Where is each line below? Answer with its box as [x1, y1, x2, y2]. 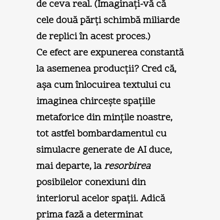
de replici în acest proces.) [36, 29, 150, 44]
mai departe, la [36, 159, 104, 173]
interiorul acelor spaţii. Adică [36, 192, 165, 206]
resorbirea [104, 159, 150, 173]
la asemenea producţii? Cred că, [36, 62, 176, 76]
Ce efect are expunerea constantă [36, 46, 184, 60]
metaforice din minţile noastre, [36, 110, 172, 125]
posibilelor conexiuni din [36, 175, 146, 190]
